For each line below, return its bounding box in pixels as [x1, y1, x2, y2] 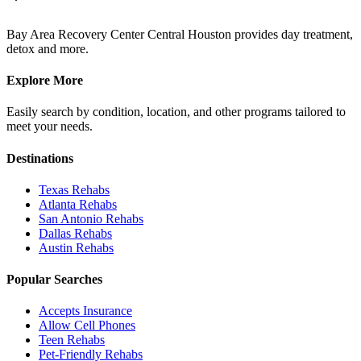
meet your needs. [6, 119, 93, 134]
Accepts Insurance [39, 304, 132, 318]
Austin [39, 240, 73, 255]
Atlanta [39, 197, 76, 211]
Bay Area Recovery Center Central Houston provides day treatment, [6, 27, 353, 41]
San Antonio [39, 211, 102, 226]
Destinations [6, 151, 73, 165]
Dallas [39, 226, 71, 240]
